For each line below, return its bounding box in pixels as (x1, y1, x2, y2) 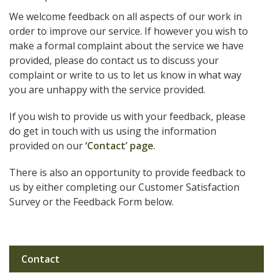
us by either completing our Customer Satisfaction (9, 180, 239, 194)
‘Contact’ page (85, 139, 154, 152)
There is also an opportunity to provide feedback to (9, 166, 246, 179)
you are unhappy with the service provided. (9, 83, 205, 96)
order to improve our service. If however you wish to (9, 24, 248, 38)
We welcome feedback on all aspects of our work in (9, 10, 242, 23)
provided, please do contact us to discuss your (9, 54, 219, 67)
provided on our (9, 139, 85, 152)
